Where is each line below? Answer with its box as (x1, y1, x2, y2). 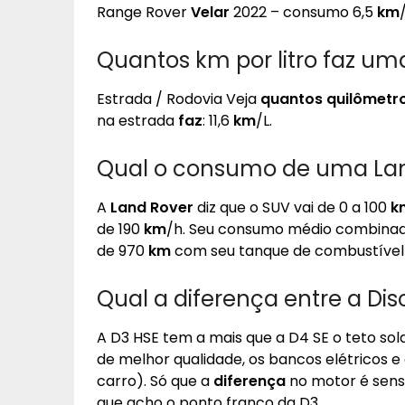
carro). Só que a (97, 371, 213, 391)
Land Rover (110, 197, 193, 218)
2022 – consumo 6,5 (230, 2, 377, 23)
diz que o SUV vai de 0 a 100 (193, 197, 391, 218)
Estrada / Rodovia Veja (97, 89, 260, 109)
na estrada (97, 110, 178, 131)
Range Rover (97, 2, 191, 23)
